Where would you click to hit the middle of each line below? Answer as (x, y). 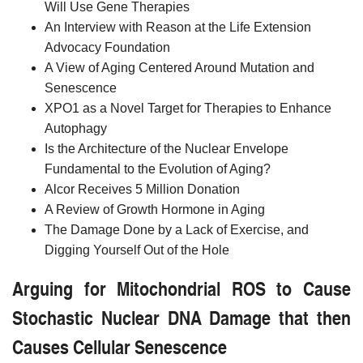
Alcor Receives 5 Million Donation (142, 189)
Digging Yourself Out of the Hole (137, 250)
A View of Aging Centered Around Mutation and (179, 67)
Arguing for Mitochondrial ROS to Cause (181, 287)
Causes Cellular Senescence (120, 346)
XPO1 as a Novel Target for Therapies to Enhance (188, 108)
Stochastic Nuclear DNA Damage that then (181, 316)
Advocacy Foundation (107, 47)
